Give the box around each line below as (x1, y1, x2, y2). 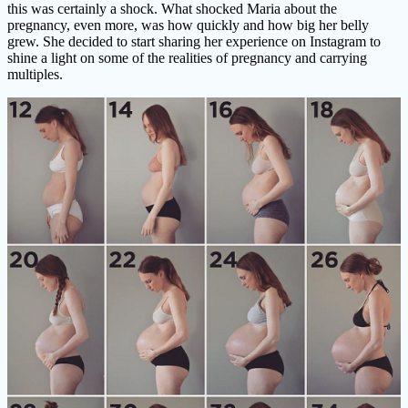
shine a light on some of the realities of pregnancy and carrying (7, 50, 367, 66)
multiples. (7, 66, 63, 83)
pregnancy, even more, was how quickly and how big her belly (7, 17, 369, 34)
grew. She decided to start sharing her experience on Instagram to (7, 34, 381, 50)
